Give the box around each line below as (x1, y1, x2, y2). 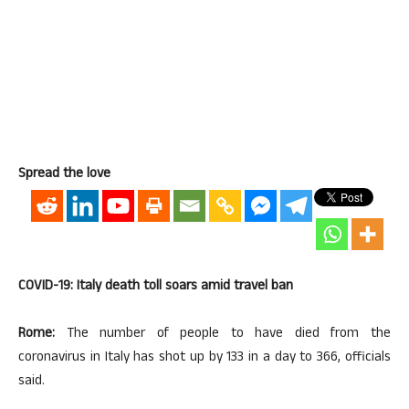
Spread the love (18, 163, 110, 186)
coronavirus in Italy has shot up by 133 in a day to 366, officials (18, 347, 391, 370)
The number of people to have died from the (55, 323, 391, 346)
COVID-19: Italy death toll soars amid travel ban (18, 276, 293, 299)
